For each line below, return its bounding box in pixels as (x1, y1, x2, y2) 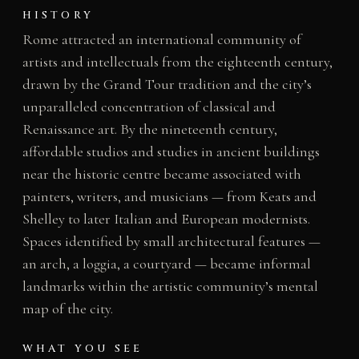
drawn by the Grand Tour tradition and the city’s (22, 75, 312, 94)
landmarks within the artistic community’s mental (22, 277, 318, 296)
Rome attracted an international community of (22, 30, 301, 49)
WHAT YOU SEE (22, 341, 143, 356)
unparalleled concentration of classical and (22, 98, 276, 116)
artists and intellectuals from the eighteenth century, (22, 53, 333, 71)
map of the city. (22, 300, 113, 318)
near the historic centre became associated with (22, 165, 301, 184)
